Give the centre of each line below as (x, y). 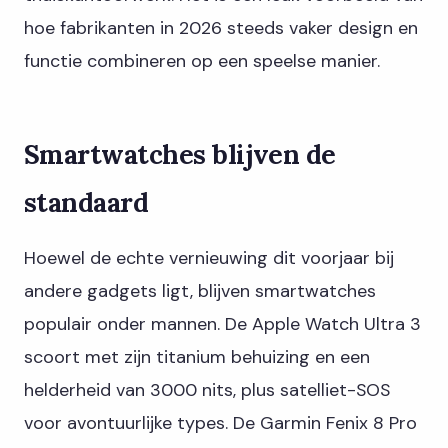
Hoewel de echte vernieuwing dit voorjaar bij (209, 258)
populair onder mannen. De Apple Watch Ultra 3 (222, 324)
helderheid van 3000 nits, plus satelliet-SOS (207, 390)
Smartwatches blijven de (180, 154)
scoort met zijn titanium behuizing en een (197, 357)
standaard (86, 202)
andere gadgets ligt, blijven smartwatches (200, 291)
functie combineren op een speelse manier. (202, 60)
